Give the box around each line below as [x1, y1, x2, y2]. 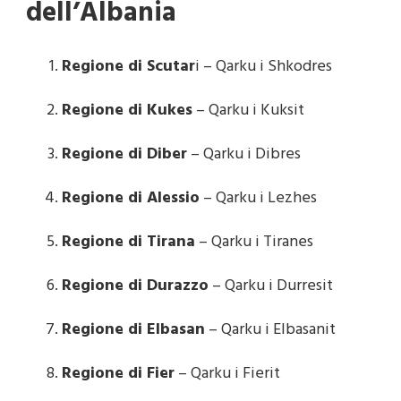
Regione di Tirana [62, 228, 195, 255]
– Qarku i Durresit [209, 272, 333, 299]
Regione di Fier [62, 360, 175, 387]
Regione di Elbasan [62, 316, 205, 343]
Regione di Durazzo [62, 272, 209, 299]
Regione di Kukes [62, 97, 192, 124]
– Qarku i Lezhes [200, 184, 317, 211]
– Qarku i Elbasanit [205, 316, 336, 343]
